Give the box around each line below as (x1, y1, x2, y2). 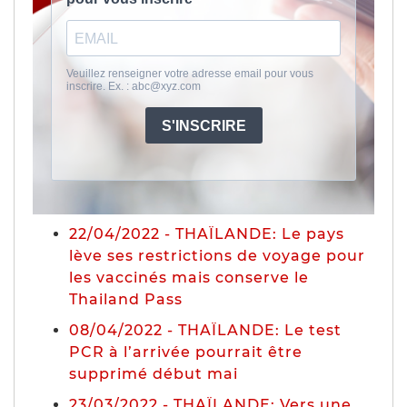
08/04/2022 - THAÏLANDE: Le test (69, 321, 342, 339)
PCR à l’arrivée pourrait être (69, 342, 303, 361)
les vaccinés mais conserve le (69, 268, 309, 286)
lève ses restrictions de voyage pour (69, 246, 365, 264)
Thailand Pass (69, 290, 183, 308)
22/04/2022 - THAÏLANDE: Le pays (69, 224, 344, 243)
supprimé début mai (69, 364, 238, 382)
